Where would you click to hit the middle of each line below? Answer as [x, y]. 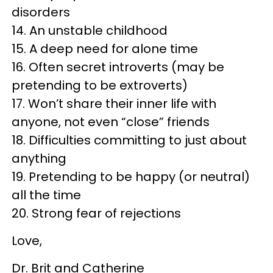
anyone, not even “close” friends [111, 122]
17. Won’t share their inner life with [114, 104]
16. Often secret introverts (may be [118, 67]
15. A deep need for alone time [105, 49]
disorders [41, 12]
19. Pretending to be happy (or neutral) [131, 177]
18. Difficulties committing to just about [129, 140]
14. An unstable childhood [90, 30]
